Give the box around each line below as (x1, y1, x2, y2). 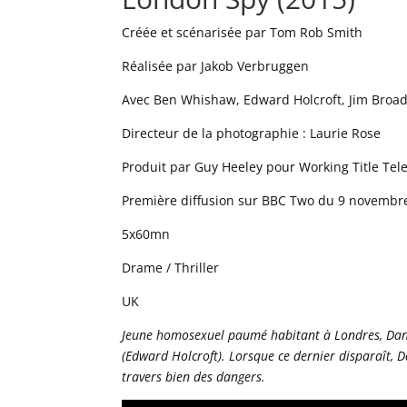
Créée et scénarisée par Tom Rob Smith (122, 23, 363, 41)
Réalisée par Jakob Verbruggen (122, 56, 310, 74)
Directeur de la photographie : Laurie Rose (122, 124, 382, 142)
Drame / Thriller (122, 258, 220, 276)
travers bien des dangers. (122, 367, 266, 385)
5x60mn (122, 224, 171, 243)
